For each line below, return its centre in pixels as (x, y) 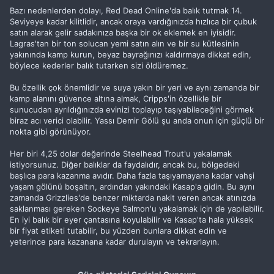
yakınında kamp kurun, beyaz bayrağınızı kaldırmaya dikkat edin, (131, 54)
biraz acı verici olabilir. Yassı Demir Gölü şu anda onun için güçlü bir (137, 120)
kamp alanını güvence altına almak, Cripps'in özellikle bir (116, 98)
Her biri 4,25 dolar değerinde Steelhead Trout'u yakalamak (121, 154)
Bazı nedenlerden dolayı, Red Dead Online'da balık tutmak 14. (126, 10)
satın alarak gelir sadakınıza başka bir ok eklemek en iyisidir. (123, 32)
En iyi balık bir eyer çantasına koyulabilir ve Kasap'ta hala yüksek (131, 220)
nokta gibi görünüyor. (50, 131)
